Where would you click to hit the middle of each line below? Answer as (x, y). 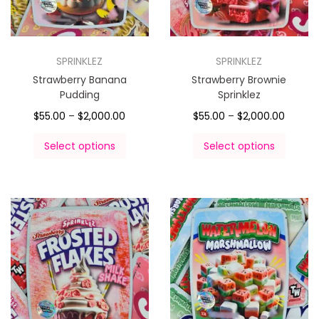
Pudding (79, 94)
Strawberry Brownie (239, 79)
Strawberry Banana (79, 79)
